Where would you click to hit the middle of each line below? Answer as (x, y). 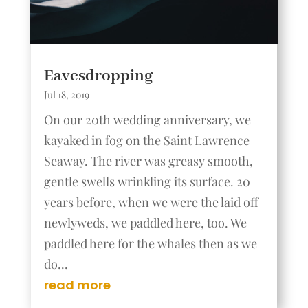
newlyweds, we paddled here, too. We (145, 222)
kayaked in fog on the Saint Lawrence (146, 140)
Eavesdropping (98, 76)
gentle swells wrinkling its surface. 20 (147, 181)
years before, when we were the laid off (151, 202)
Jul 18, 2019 (66, 94)
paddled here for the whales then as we (150, 243)
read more (77, 285)
